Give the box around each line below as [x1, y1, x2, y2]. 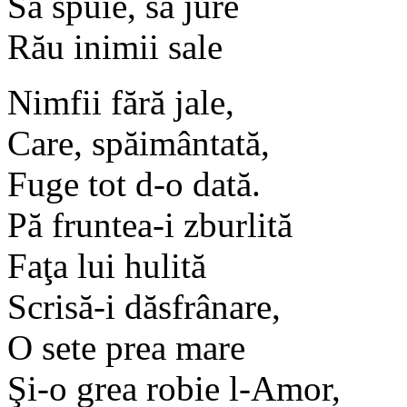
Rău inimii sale [7, 26, 223, 66]
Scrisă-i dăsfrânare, [7, 286, 281, 326]
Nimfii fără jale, [7, 82, 234, 122]
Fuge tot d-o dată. [7, 164, 261, 203]
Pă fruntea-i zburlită [7, 204, 293, 244]
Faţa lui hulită [7, 245, 206, 285]
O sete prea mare [7, 327, 245, 367]
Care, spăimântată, [7, 123, 270, 163]
